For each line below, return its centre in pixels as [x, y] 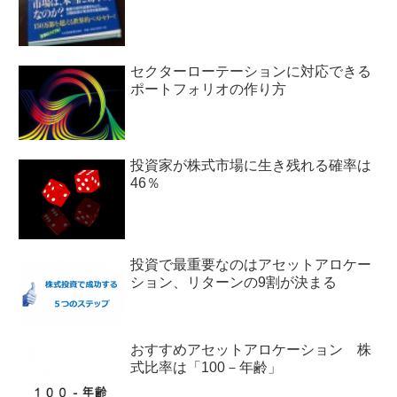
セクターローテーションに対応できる [251, 71]
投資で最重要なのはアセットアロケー [251, 264]
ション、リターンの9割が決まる [234, 282]
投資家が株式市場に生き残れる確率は [251, 166]
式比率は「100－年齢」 [206, 367]
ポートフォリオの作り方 [208, 89]
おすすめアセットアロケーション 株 [251, 349]
